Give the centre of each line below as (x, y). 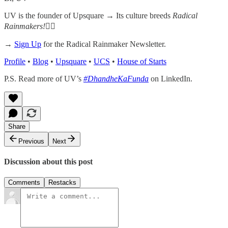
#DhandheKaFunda (116, 78)
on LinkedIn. (170, 78)
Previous (31, 141)
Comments (24, 183)
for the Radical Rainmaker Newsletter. (104, 44)
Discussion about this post (48, 161)
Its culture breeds (144, 15)
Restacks (62, 183)
